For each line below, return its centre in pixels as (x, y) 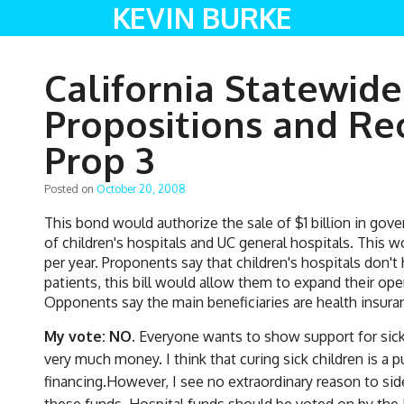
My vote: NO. (90, 336)
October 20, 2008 (141, 188)
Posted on (70, 188)
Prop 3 (99, 159)
